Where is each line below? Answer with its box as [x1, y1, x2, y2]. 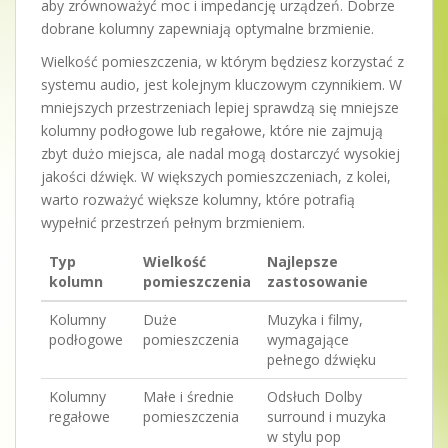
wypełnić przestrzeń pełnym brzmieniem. [41, 212, 305, 232]
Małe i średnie [143, 386, 234, 406]
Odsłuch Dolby [267, 386, 362, 406]
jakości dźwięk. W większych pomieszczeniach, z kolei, [41, 166, 391, 186]
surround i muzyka [267, 406, 386, 426]
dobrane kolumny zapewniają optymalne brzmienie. [41, 18, 374, 38]
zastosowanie [267, 271, 368, 291]
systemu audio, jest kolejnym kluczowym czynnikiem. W [41, 74, 402, 94]
